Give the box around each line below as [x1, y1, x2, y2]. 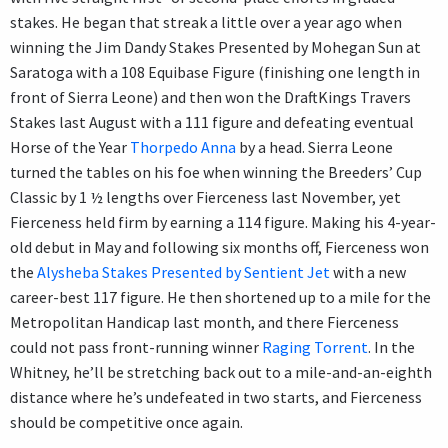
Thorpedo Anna [130, 136, 236, 157]
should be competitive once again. [10, 411, 243, 432]
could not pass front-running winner [10, 336, 262, 357]
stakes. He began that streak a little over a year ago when [10, 11, 402, 32]
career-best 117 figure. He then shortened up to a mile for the [10, 286, 431, 307]
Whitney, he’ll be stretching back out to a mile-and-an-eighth [10, 361, 432, 382]
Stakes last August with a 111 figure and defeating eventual [10, 111, 414, 132]
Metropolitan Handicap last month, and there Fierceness [10, 311, 399, 332]
